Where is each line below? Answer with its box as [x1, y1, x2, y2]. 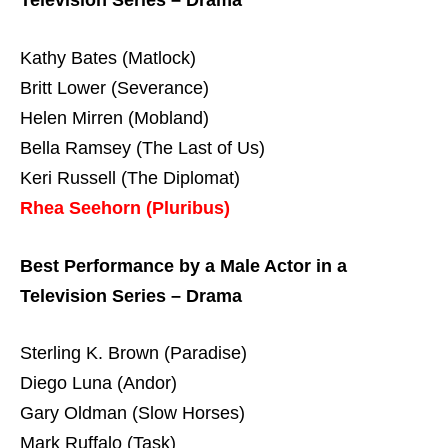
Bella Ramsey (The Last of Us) [20, 137, 265, 158]
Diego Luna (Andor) [20, 373, 177, 394]
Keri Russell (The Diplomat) [20, 167, 240, 188]
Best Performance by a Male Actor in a [20, 255, 347, 276]
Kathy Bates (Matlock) [20, 47, 196, 68]
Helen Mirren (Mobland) [20, 107, 209, 128]
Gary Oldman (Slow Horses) [20, 403, 245, 424]
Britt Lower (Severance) [20, 77, 209, 98]
